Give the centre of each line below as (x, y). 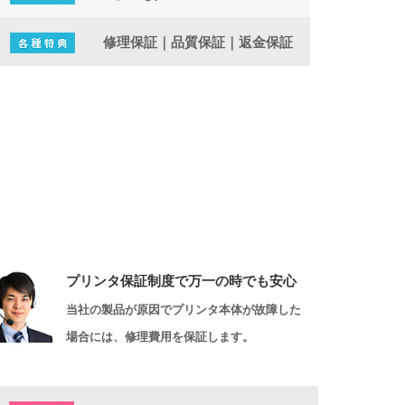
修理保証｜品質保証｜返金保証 (198, 42)
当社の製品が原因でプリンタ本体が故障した (184, 310)
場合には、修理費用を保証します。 (160, 337)
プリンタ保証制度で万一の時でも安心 (181, 281)
